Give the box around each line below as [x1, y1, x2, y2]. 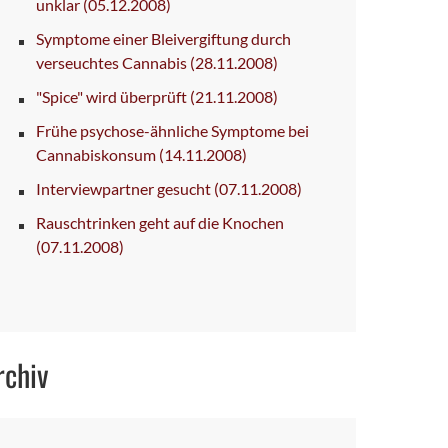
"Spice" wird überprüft [36, 86, 190, 106]
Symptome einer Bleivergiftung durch [36, 28, 291, 48]
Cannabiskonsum [36, 144, 159, 164]
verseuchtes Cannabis [36, 52, 190, 72]
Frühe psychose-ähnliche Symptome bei [36, 120, 309, 140]
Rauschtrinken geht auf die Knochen [36, 212, 284, 232]
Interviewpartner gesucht [36, 178, 214, 198]
